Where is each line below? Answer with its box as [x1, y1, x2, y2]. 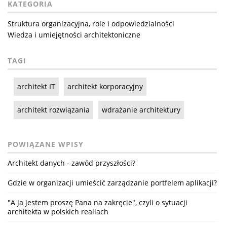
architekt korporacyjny [67, 81, 143, 91]
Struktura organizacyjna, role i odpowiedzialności [8, 18, 174, 28]
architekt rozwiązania [17, 104, 90, 115]
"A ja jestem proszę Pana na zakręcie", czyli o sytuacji [8, 197, 187, 207]
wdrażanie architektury [102, 104, 180, 115]
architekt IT [17, 81, 55, 91]
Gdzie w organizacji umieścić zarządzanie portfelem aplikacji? [8, 177, 217, 187]
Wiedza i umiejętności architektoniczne [8, 29, 140, 40]
